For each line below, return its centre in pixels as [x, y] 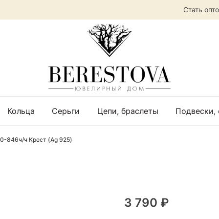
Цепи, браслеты [128, 111]
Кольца [21, 111]
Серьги [66, 111]
